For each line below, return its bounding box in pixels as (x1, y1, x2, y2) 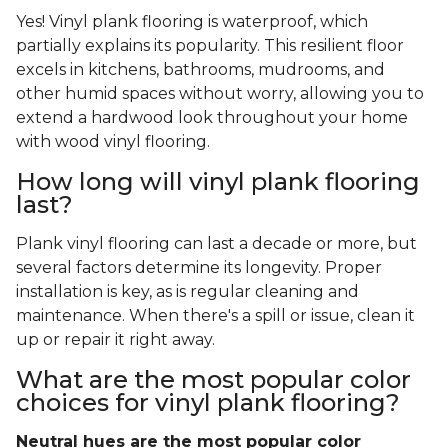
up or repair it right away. (16, 330, 219, 350)
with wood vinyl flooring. (16, 132, 210, 152)
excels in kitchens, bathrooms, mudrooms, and (16, 60, 385, 80)
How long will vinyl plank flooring (16, 167, 420, 197)
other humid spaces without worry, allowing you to (16, 84, 424, 104)
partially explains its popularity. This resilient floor (16, 36, 404, 56)
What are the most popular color (16, 365, 411, 395)
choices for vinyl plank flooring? (16, 388, 400, 418)
